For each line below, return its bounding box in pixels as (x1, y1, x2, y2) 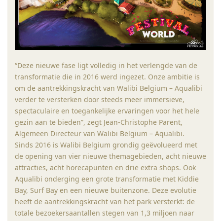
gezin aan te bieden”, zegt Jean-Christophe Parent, (15, 117, 183, 127)
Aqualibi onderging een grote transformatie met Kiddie (15, 174, 199, 184)
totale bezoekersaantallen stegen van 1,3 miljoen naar (15, 208, 194, 218)
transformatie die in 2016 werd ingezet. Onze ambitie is (15, 72, 200, 81)
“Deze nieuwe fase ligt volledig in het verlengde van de (15, 60, 197, 70)
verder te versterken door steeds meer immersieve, (15, 94, 184, 104)
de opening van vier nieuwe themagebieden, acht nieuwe (15, 151, 206, 161)
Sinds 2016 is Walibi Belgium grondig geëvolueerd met (15, 140, 197, 149)
